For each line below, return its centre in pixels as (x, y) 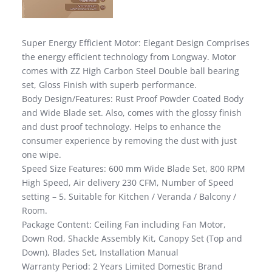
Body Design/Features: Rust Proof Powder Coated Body (133, 99)
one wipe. (42, 155)
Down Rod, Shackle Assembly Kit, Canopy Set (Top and (132, 239)
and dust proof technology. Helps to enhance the (121, 127)
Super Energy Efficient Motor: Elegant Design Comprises (136, 43)
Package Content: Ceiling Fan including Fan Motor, (124, 225)
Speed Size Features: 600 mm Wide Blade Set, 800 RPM (134, 169)
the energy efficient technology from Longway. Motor (129, 57)
